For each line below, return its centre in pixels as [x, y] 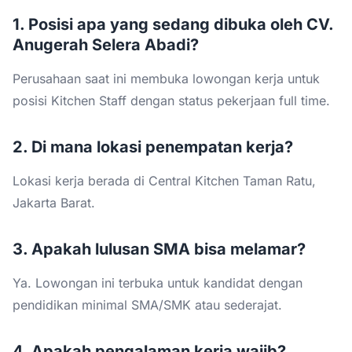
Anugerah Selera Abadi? [106, 44]
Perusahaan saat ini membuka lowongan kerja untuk [166, 78]
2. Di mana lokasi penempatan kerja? [153, 147]
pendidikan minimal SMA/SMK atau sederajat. [147, 304]
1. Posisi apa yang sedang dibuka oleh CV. [173, 24]
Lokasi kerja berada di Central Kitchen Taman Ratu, [164, 180]
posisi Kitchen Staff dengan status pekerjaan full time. [171, 100]
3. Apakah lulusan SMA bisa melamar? [159, 249]
